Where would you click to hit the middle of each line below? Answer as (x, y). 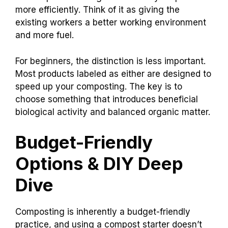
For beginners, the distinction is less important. (110, 61)
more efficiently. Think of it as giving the (97, 10)
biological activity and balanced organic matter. (113, 112)
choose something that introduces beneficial (107, 99)
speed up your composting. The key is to (99, 86)
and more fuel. (45, 35)
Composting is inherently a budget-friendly (103, 212)
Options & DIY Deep (99, 164)
